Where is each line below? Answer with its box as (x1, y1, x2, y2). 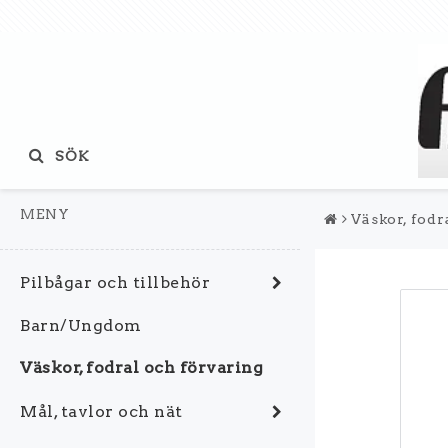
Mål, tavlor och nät (20, 401, 183, 421)
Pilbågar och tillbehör (20, 272, 210, 292)
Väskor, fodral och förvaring (20, 358, 263, 377)
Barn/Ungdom (20, 316, 142, 335)
